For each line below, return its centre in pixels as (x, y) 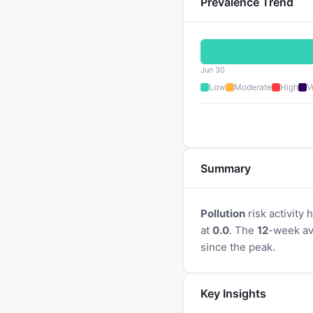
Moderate (253, 87)
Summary (226, 168)
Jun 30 (213, 70)
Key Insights (233, 293)
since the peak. (238, 247)
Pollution (223, 213)
